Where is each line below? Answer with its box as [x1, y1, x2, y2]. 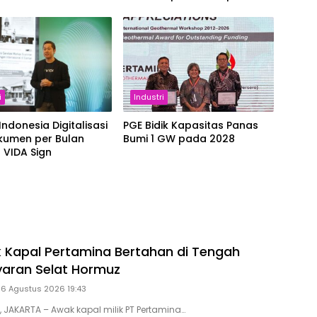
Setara [122, 1, 158, 16]
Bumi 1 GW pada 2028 [122, 132, 235, 146]
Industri [133, 91, 164, 103]
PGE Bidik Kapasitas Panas [122, 118, 258, 133]
